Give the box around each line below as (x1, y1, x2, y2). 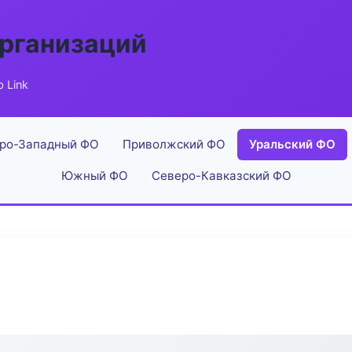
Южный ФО (60, 168, 128, 183)
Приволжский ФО (122, 137, 225, 152)
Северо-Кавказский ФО (151, 168, 291, 183)
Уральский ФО (248, 137, 335, 152)
